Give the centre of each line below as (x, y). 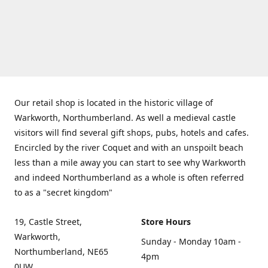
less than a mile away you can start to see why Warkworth (130, 162)
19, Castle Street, (48, 222)
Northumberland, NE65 (61, 252)
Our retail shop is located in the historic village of (114, 103)
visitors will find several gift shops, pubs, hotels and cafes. (132, 133)
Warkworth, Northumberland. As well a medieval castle (125, 118)
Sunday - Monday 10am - (191, 241)
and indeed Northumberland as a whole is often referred (129, 177)
